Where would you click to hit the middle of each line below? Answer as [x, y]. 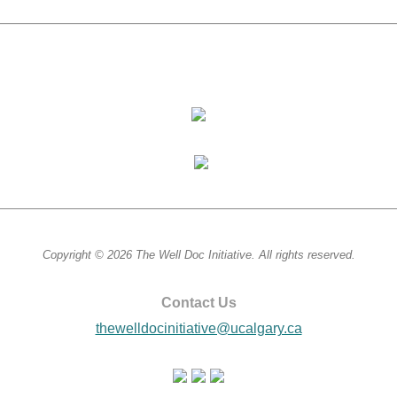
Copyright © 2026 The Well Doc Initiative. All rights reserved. [198, 255]
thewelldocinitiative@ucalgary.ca [198, 328]
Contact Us [198, 303]
